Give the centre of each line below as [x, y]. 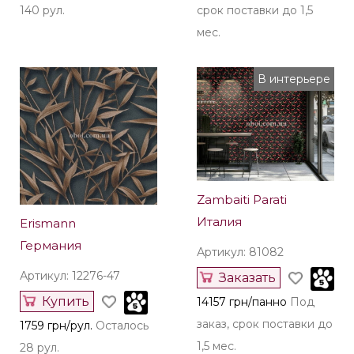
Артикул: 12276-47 [70, 275]
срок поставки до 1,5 [255, 10]
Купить [66, 301]
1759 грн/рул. [56, 325]
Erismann [48, 223]
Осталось [122, 325]
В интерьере [294, 79]
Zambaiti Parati [242, 200]
